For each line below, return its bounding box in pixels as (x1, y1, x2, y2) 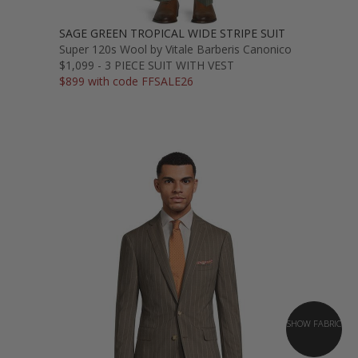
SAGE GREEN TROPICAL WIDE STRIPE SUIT (59, 26, 285, 42)
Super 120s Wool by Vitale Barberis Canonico (59, 42, 292, 58)
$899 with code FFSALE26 (59, 74, 193, 89)
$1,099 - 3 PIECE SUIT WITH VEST (59, 58, 234, 74)
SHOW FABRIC (287, 317, 341, 330)
